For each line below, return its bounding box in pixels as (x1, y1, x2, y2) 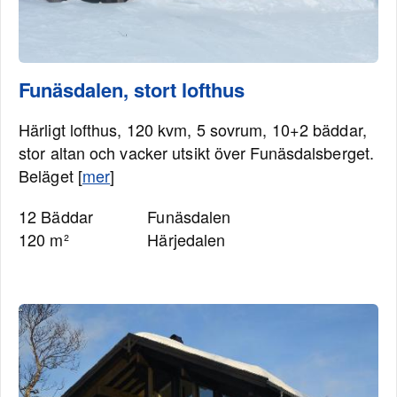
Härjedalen (147, 228, 226, 251)
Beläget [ (19, 164, 82, 187)
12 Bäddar (19, 205, 93, 228)
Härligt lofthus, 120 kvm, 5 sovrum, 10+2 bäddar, (19, 118, 367, 141)
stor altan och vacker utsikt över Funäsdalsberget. (19, 141, 375, 164)
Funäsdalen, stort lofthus (19, 75, 245, 104)
